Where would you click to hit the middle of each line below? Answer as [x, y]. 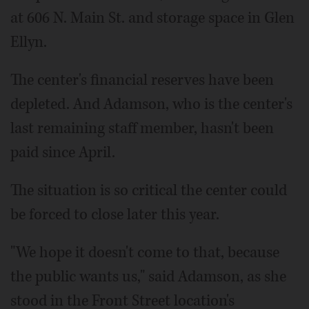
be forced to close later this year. [115, 214]
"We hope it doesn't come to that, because [145, 252]
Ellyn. [29, 42]
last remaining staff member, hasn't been [142, 128]
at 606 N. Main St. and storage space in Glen [152, 18]
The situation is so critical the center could [149, 190]
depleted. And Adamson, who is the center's [151, 104]
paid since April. [63, 152]
